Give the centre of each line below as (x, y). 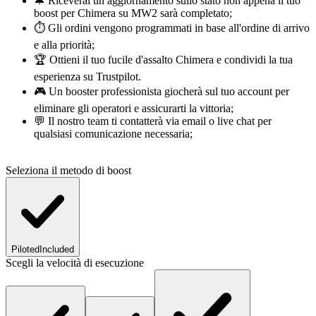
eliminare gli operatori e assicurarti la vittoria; (134, 109)
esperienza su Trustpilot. (87, 77)
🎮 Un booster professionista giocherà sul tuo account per (162, 92)
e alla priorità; (64, 45)
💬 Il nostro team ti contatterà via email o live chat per (153, 121)
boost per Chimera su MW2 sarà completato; (133, 13)
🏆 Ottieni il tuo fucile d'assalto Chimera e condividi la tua (163, 60)
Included (57, 250)
